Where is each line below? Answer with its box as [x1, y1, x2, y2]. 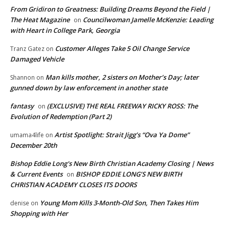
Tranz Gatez [10, 44, 44, 53]
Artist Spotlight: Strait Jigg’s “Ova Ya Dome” [54, 130, 189, 140]
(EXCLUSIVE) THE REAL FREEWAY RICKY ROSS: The [47, 101, 198, 111]
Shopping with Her [10, 209, 68, 218]
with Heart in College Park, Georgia [10, 26, 120, 35]
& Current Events [10, 169, 63, 179]
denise [10, 199, 29, 208]
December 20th [10, 141, 57, 150]
